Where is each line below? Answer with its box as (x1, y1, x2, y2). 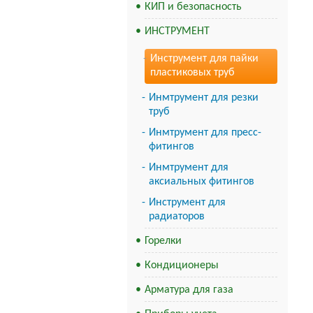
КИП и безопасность (145, 1, 242, 13)
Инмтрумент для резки (149, 92, 259, 103)
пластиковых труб (150, 67, 235, 78)
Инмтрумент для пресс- (149, 127, 261, 138)
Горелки (145, 235, 182, 247)
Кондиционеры (145, 260, 219, 271)
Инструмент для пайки (150, 53, 259, 64)
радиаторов (149, 211, 205, 222)
